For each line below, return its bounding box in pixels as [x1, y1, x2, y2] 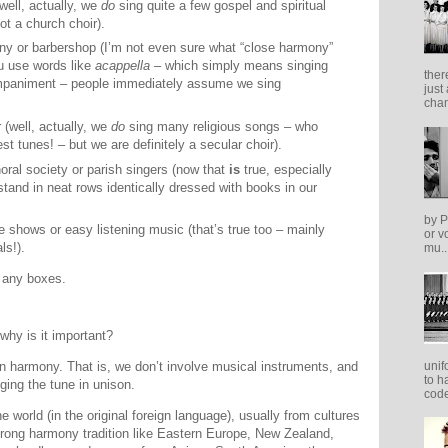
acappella [95, 58, 150, 74]
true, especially [240, 161, 332, 177]
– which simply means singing [150, 58, 328, 74]
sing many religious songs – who [125, 119, 318, 135]
